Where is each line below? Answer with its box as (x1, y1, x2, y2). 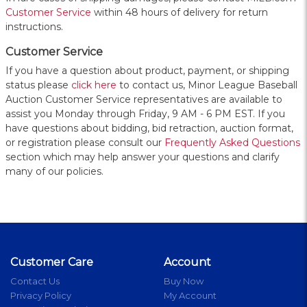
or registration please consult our (5, 136, 164, 149)
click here (71, 79, 116, 92)
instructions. (5, 21, 63, 34)
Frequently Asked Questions (164, 136, 300, 149)
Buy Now (164, 275, 204, 287)
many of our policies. (5, 165, 103, 178)
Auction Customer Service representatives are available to (5, 93, 282, 106)
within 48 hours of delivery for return (91, 6, 268, 19)
